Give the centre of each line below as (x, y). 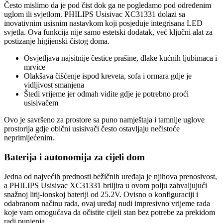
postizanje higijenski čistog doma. (57, 41)
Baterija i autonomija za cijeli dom (74, 157)
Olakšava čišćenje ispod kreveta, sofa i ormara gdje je (108, 76)
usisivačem (41, 103)
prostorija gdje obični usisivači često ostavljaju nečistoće (92, 129)
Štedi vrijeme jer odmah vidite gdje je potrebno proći (106, 94)
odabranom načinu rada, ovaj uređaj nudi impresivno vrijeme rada (107, 203)
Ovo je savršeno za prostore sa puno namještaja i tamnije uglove (104, 120)
